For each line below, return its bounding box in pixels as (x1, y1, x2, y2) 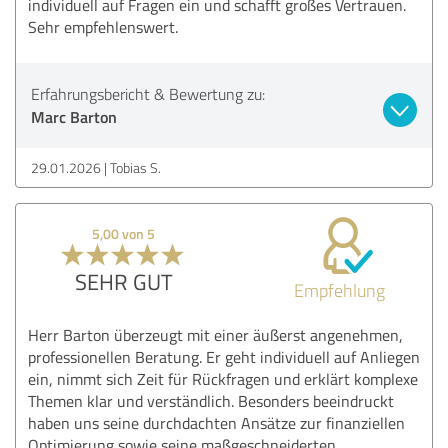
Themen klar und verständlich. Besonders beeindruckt (28, 389, 394, 412)
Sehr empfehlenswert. (28, 15, 178, 38)
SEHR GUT (74, 265, 173, 297)
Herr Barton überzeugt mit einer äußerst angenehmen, (28, 323, 403, 346)
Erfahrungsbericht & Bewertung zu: (31, 82, 265, 105)
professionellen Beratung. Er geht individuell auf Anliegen (28, 345, 420, 368)
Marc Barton (31, 104, 117, 128)
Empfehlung (293, 277, 385, 302)
